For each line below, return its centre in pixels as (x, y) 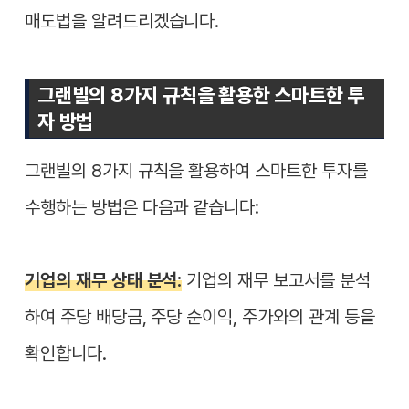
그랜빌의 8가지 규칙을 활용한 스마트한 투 (201, 95)
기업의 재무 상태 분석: (104, 281)
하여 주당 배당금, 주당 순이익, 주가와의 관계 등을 (200, 317)
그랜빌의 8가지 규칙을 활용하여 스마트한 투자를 (196, 171)
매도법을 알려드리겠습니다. (122, 21)
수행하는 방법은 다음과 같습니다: (142, 208)
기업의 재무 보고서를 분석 (276, 281)
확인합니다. (66, 354)
